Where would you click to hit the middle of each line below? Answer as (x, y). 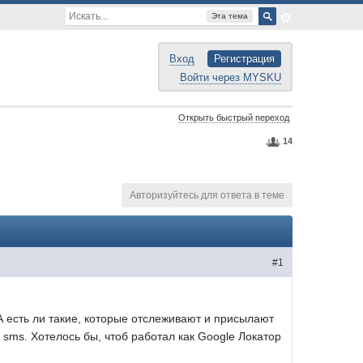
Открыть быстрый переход (233, 117)
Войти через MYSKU (230, 77)
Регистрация (244, 59)
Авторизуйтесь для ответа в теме (207, 195)
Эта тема (229, 16)
